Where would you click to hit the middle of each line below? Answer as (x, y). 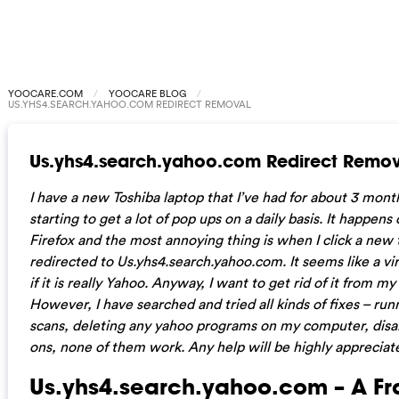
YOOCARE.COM (45, 94)
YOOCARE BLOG (147, 94)
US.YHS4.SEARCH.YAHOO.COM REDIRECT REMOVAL (129, 104)
